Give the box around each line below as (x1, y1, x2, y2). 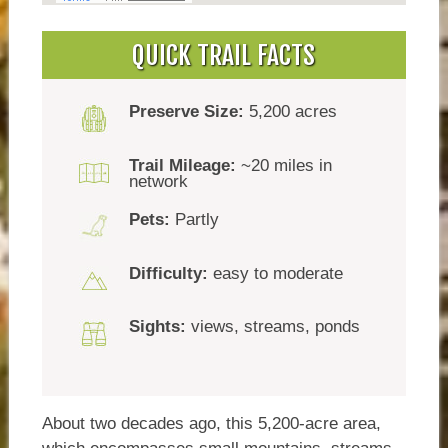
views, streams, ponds (186, 317, 361, 337)
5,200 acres (244, 102, 338, 122)
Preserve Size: (129, 102, 245, 122)
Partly (170, 209, 220, 229)
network (129, 172, 189, 192)
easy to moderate (208, 263, 344, 283)
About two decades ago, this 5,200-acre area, (41, 413, 381, 433)
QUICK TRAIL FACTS (132, 38, 316, 71)
